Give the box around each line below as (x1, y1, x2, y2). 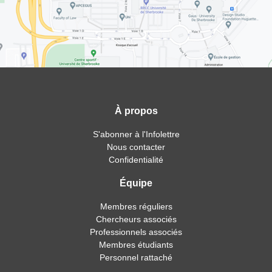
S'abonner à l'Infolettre (92, 129, 180, 139)
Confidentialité (109, 154, 163, 165)
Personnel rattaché (100, 252, 172, 262)
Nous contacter (107, 141, 165, 152)
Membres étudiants (99, 239, 173, 250)
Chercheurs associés (95, 214, 177, 224)
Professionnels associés (90, 226, 182, 237)
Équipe (120, 177, 152, 188)
